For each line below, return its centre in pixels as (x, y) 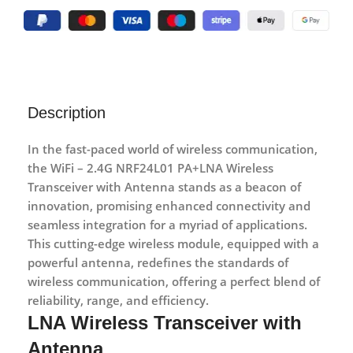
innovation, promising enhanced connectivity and (169, 205)
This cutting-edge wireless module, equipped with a (173, 243)
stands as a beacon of (238, 186)
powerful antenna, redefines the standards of (158, 262)
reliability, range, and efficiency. (118, 300)
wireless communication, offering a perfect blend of (174, 281)
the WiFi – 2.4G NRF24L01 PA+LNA (127, 167)
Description (67, 112)
